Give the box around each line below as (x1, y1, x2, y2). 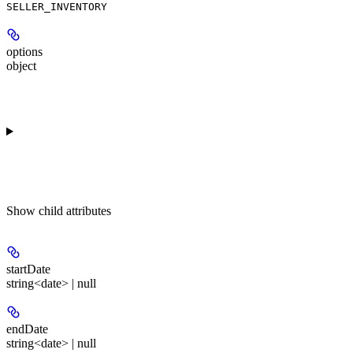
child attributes (39, 204, 111, 218)
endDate (6, 322, 48, 336)
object (6, 59, 36, 73)
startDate (6, 262, 50, 277)
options (6, 45, 43, 59)
